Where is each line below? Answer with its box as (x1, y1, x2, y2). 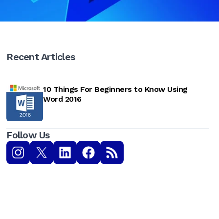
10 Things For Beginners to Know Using (43, 85, 188, 94)
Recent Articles (6, 51, 75, 63)
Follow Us (6, 129, 50, 141)
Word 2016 (43, 94, 82, 104)
